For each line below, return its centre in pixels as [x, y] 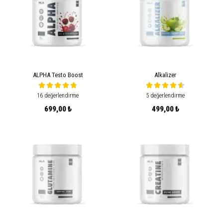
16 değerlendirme [58, 96]
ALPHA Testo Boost [58, 75]
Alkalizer [165, 75]
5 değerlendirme [165, 96]
